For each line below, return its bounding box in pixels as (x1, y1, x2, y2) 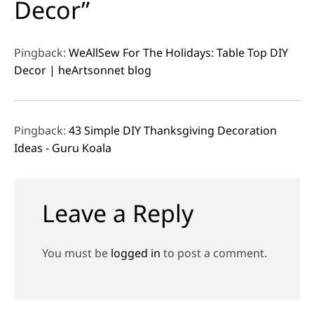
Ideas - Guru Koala (14, 139, 111, 156)
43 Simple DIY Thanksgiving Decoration (69, 122, 277, 138)
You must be (42, 245, 111, 261)
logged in (111, 245, 161, 261)
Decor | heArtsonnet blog (14, 62, 151, 78)
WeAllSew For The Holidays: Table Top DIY (69, 44, 288, 60)
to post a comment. (161, 245, 267, 261)
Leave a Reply (42, 196, 193, 229)
